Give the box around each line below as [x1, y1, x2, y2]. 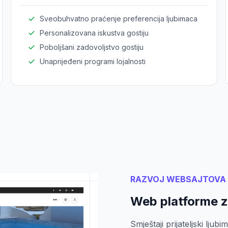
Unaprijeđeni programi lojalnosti [40, 57, 146, 66]
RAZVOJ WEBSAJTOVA [130, 174, 226, 184]
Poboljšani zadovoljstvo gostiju [40, 43, 144, 51]
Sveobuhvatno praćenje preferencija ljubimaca [40, 14, 198, 23]
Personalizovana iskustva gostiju [40, 28, 149, 37]
